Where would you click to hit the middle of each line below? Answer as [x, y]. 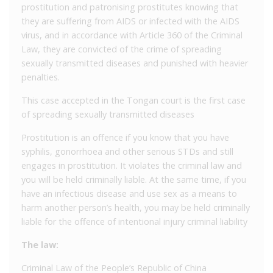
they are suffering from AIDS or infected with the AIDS [130, 21]
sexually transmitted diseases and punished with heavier [135, 63]
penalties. [41, 77]
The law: [40, 244]
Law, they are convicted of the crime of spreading [122, 49]
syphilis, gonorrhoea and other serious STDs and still [127, 151]
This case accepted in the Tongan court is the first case [133, 100]
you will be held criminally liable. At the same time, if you [134, 179]
